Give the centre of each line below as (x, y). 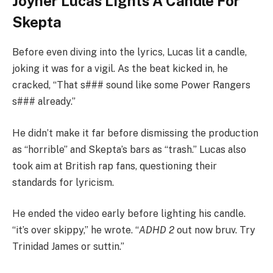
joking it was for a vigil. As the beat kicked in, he (120, 69)
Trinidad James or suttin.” (68, 247)
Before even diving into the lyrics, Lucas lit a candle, (129, 52)
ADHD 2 (157, 230)
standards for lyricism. (63, 182)
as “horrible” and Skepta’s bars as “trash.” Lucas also (129, 149)
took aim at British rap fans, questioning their (115, 166)
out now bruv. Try (215, 230)
